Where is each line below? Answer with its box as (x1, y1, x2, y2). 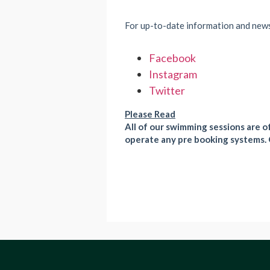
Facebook (149, 51, 196, 64)
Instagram (149, 67, 197, 81)
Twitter (149, 84, 185, 97)
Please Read (125, 108, 175, 119)
